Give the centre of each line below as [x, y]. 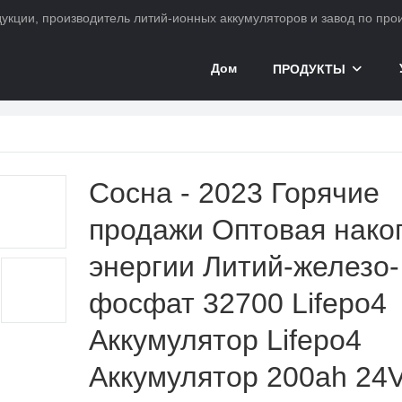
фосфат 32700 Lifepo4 [238, 303]
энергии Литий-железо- [244, 266]
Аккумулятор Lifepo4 [225, 340]
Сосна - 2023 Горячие [234, 192]
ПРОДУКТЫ [309, 69]
